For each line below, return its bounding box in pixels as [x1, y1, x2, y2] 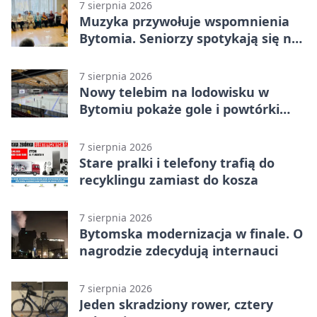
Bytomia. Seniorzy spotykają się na [79, 30, 299, 47]
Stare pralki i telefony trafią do [79, 154, 275, 172]
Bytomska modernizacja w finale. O [79, 225, 303, 243]
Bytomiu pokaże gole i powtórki [79, 100, 279, 118]
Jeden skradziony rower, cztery [79, 296, 273, 313]
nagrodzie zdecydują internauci [79, 242, 278, 260]
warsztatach [79, 47, 158, 64]
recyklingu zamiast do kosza [79, 171, 258, 189]
